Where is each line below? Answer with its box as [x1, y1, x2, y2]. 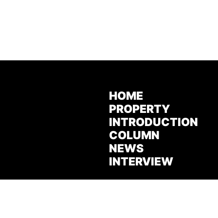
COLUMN [109, 128, 160, 142]
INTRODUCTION [109, 115, 198, 129]
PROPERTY [109, 102, 170, 116]
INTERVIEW [109, 154, 173, 168]
